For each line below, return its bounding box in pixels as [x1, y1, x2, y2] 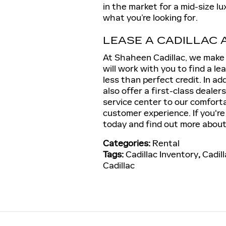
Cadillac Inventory [126, 149, 198, 160]
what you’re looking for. [103, 12, 198, 23]
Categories [103, 138, 148, 149]
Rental [152, 138, 180, 149]
